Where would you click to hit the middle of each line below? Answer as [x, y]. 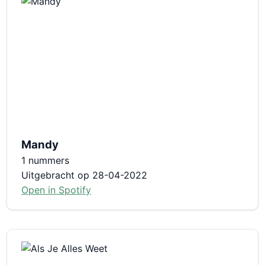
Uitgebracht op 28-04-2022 [85, 175]
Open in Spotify [56, 190]
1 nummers [46, 160]
